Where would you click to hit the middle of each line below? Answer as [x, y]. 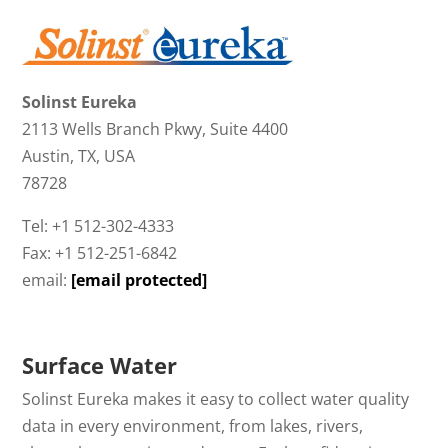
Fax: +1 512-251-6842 [100, 253]
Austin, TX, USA [79, 156]
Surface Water [100, 365]
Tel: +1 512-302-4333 [98, 226]
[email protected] [139, 280]
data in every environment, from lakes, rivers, [193, 426]
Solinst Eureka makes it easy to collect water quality [216, 399]
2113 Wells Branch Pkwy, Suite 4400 [155, 129]
